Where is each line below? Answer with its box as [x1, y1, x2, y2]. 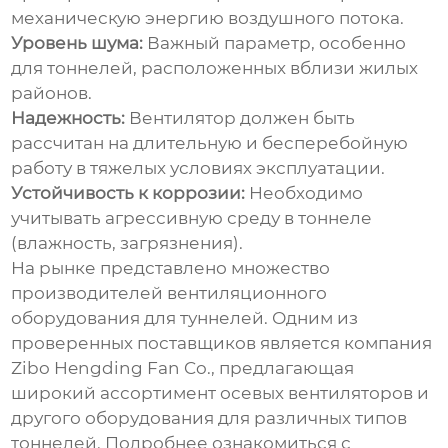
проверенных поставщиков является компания [11, 333, 433, 354]
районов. [11, 83, 93, 104]
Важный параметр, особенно [143, 33, 407, 54]
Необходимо [245, 183, 364, 204]
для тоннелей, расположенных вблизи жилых [11, 58, 419, 79]
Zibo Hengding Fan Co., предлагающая [11, 358, 355, 379]
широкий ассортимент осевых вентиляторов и [11, 383, 430, 404]
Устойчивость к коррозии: [11, 183, 246, 204]
